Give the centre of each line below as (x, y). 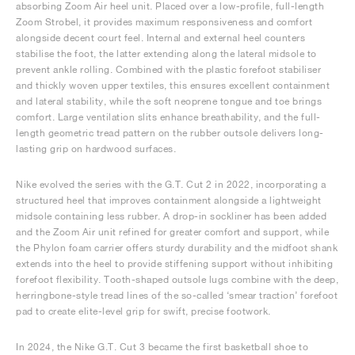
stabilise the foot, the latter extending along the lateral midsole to (166, 53)
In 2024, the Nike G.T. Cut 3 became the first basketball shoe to (162, 347)
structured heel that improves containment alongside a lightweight (169, 200)
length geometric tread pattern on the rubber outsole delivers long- (170, 133)
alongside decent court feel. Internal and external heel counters (160, 38)
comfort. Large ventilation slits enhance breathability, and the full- (168, 117)
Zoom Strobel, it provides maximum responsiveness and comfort (164, 22)
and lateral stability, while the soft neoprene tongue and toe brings (169, 101)
